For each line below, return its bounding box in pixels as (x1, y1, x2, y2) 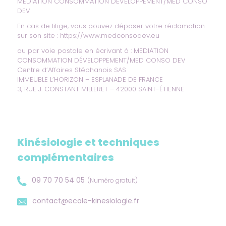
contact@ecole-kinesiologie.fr (32, 196, 139, 206)
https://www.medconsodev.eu (60, 31, 159, 41)
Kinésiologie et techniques (17, 135, 159, 150)
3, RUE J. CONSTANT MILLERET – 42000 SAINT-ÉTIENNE (17, 84, 184, 94)
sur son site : (17, 31, 60, 41)
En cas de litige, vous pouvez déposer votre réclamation (17, 21, 205, 31)
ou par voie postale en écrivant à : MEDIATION (17, 46, 168, 56)
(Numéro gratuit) (87, 176, 138, 185)
